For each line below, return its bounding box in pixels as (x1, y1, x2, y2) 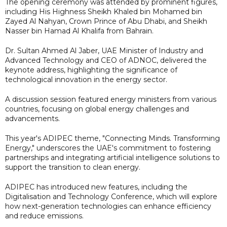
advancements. (5, 113, 60, 123)
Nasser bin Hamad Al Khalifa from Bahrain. (5, 26, 154, 35)
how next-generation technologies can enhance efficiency (5, 201, 211, 211)
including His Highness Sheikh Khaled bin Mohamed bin (5, 7, 202, 16)
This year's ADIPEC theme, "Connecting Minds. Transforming (5, 133, 220, 143)
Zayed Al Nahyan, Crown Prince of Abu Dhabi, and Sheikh (5, 16, 207, 26)
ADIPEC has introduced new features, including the (5, 182, 187, 192)
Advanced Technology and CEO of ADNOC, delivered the (5, 55, 207, 65)
